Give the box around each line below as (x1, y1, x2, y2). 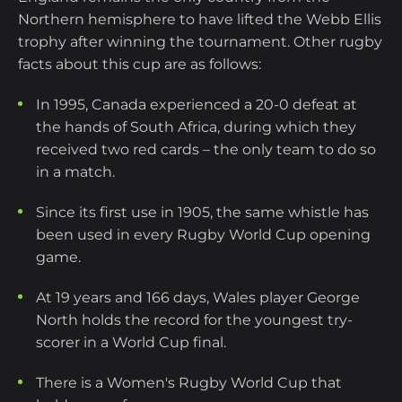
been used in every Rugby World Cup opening (36, 226, 371, 244)
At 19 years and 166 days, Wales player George (36, 289, 360, 307)
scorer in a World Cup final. (36, 334, 230, 352)
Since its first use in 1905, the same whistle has (36, 204, 369, 222)
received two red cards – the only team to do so (36, 141, 376, 159)
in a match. (36, 163, 118, 181)
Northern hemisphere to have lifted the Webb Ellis (18, 11, 381, 29)
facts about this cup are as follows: (18, 56, 265, 74)
